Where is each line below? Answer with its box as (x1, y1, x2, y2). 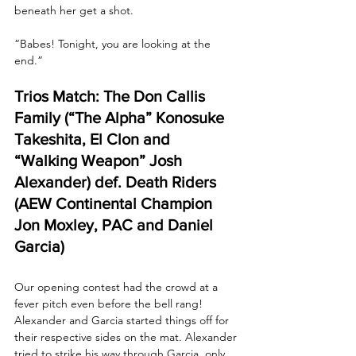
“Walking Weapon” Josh (14, 151, 186, 169)
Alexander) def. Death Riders (14, 172, 220, 191)
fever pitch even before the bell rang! (14, 296, 206, 311)
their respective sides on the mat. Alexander (14, 329, 240, 344)
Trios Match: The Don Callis (14, 87, 209, 105)
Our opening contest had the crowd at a (14, 279, 221, 294)
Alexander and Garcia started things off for (14, 312, 232, 327)
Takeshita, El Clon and (14, 130, 174, 148)
